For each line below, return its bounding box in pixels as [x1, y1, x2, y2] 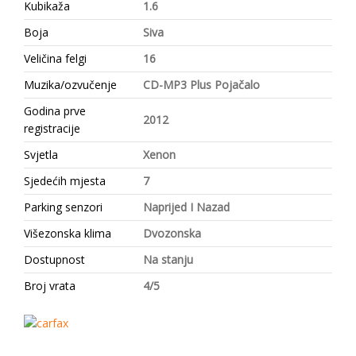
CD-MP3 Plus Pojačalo [143, 76, 260, 92]
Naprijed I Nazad [143, 199, 230, 215]
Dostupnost [24, 251, 85, 267]
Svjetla [24, 146, 58, 162]
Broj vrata [24, 277, 75, 293]
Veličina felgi [24, 50, 87, 66]
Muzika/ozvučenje [24, 76, 117, 92]
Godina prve [24, 103, 86, 118]
